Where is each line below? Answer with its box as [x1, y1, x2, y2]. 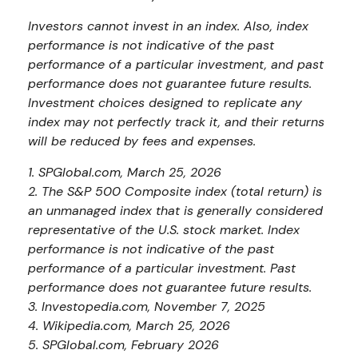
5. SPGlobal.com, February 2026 [28, 336, 219, 353]
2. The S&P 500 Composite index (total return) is [28, 182, 322, 200]
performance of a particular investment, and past [28, 55, 324, 73]
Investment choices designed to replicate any [28, 93, 302, 111]
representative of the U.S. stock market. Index [28, 221, 300, 238]
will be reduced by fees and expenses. [28, 132, 256, 149]
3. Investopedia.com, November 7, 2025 [28, 297, 265, 315]
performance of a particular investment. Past [28, 259, 296, 276]
